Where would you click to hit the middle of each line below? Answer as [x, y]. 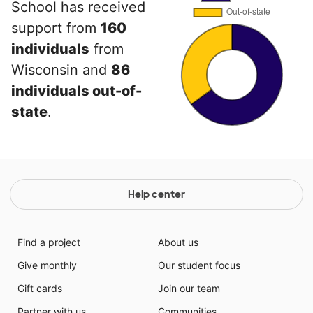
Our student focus [199, 265]
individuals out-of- [77, 91]
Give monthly [47, 265]
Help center [156, 194]
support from [56, 28]
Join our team [189, 288]
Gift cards [39, 288]
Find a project [49, 242]
